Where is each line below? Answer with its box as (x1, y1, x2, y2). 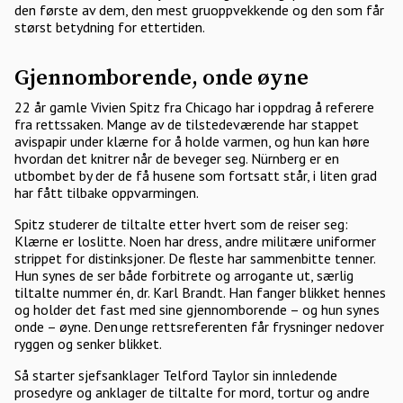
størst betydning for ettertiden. (14, 18, 208, 36)
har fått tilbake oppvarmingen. (14, 184, 199, 201)
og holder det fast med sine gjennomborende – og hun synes (14, 300, 380, 318)
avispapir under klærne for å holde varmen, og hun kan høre (14, 132, 370, 150)
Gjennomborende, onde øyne (14, 65, 313, 92)
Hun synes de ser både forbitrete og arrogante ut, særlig (14, 266, 354, 284)
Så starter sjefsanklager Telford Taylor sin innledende (14, 366, 337, 384)
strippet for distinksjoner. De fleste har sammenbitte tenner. (14, 249, 375, 267)
